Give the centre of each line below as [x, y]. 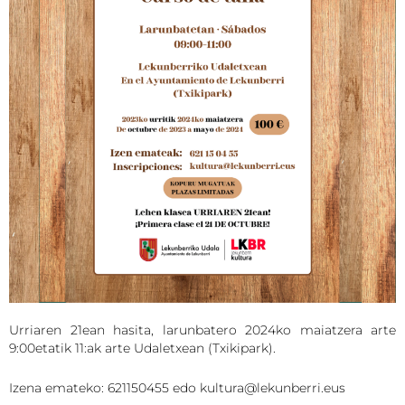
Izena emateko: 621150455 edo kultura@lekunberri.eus [177, 388]
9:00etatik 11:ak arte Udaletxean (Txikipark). [142, 348]
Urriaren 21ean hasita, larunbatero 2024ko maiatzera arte [202, 330]
